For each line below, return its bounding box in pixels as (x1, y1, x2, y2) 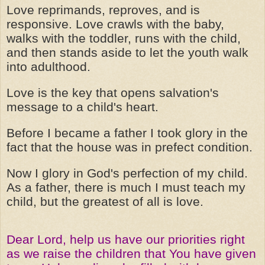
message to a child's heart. (7, 100, 159, 115)
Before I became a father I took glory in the (7, 126, 248, 141)
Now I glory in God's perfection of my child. (7, 166, 248, 181)
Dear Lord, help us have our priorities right (7, 232, 245, 247)
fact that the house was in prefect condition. (7, 140, 253, 155)
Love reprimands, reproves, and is (7, 3, 200, 18)
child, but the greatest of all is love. (7, 195, 203, 209)
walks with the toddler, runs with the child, (7, 31, 241, 46)
